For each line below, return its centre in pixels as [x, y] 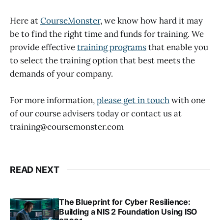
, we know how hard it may [151, 20]
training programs [112, 47]
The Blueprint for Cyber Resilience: [125, 202]
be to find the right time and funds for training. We [107, 34]
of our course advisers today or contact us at [96, 113]
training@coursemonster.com [67, 126]
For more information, [53, 100]
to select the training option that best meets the [102, 60]
